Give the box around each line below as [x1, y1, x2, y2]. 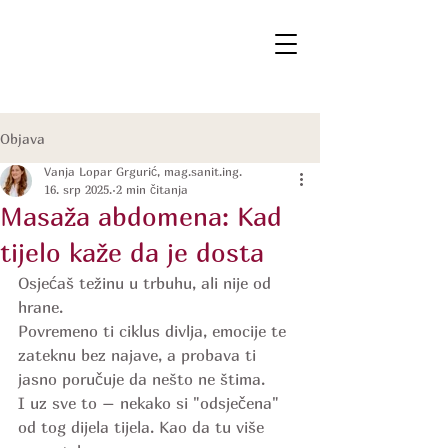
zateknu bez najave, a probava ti [18, 345, 261, 365]
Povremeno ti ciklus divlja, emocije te [18, 321, 291, 341]
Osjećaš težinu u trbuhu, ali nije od [18, 273, 276, 293]
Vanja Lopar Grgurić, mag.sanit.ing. [44, 164, 242, 179]
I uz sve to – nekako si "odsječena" [18, 393, 284, 413]
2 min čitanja [116, 182, 188, 197]
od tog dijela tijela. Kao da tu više [18, 417, 269, 437]
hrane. [18, 297, 63, 317]
